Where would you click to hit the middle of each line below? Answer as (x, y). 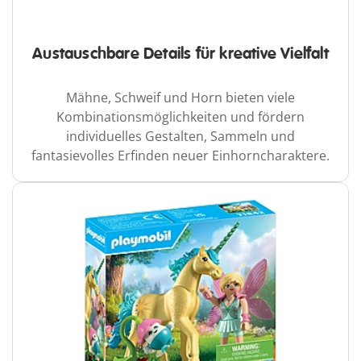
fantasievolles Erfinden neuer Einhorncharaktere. (180, 156)
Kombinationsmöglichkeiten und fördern (180, 117)
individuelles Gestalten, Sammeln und (180, 137)
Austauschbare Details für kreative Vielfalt (180, 54)
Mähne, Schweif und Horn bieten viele (180, 98)
